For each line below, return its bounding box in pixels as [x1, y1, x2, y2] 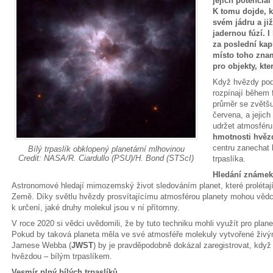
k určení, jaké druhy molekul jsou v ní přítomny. [12, 203, 180, 212]
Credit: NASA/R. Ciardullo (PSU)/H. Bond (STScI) [18, 154, 194, 163]
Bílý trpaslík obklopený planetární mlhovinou [27, 144, 185, 154]
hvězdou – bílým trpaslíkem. [12, 252, 112, 261]
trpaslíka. [213, 154, 246, 163]
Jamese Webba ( [12, 241, 71, 250]
